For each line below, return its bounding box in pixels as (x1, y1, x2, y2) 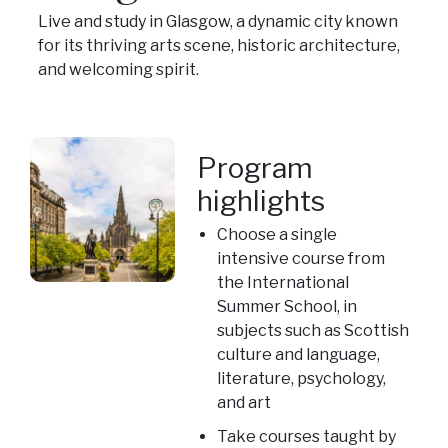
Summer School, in (217, 296, 358, 316)
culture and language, (217, 344, 381, 364)
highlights (197, 183, 326, 218)
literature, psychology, (217, 368, 387, 388)
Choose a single (217, 224, 338, 244)
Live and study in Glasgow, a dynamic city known (37, 11, 398, 31)
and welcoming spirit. (37, 59, 199, 79)
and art (217, 392, 272, 412)
